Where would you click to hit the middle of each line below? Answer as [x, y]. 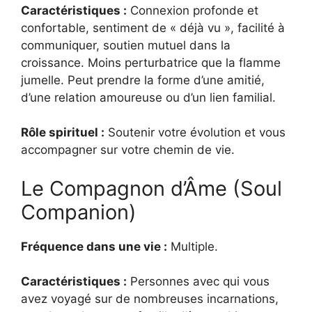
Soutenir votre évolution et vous [195, 133]
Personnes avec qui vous [198, 282]
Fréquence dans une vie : [94, 246]
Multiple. [193, 246]
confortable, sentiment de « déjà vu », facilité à [153, 28]
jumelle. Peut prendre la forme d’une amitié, [143, 80]
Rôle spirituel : [63, 133]
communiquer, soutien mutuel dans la [126, 45]
